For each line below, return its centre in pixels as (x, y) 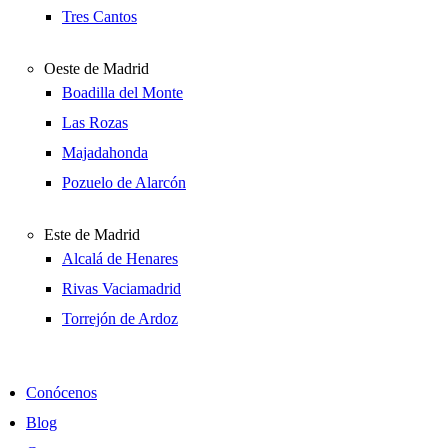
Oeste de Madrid (96, 68)
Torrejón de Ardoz (120, 318)
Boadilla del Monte (122, 92)
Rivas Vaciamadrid (121, 288)
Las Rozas (95, 122)
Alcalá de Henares (120, 258)
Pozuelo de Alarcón (124, 182)
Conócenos (61, 392)
